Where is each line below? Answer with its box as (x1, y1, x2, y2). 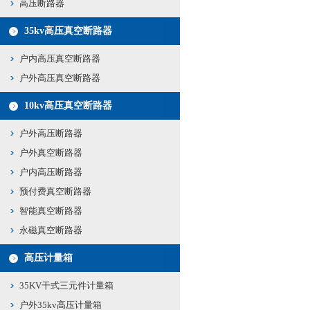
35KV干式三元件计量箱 (19, 280, 113, 291)
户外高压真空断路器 (19, 73, 100, 83)
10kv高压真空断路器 (24, 100, 112, 111)
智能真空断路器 (19, 206, 82, 216)
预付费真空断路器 (19, 186, 91, 197)
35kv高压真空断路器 (24, 26, 112, 36)
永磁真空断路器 (19, 225, 82, 235)
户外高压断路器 (19, 128, 82, 138)
